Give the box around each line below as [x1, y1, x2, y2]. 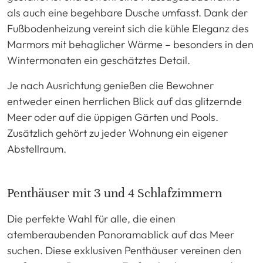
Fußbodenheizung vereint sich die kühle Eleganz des [7, 21, 249, 35]
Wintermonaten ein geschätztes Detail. [7, 53, 190, 67]
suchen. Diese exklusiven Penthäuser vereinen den [7, 243, 241, 257]
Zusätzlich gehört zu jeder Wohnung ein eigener [7, 126, 228, 140]
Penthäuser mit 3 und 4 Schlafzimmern [7, 184, 222, 201]
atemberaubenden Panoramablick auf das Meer [7, 227, 234, 241]
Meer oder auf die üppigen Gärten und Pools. [7, 110, 218, 124]
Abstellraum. [7, 141, 66, 156]
